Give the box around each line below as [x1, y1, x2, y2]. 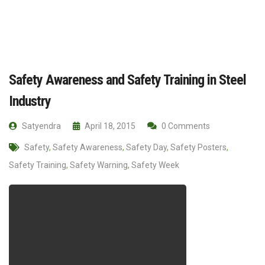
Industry [9, 92, 51, 109]
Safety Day [126, 142, 167, 152]
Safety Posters [170, 142, 227, 152]
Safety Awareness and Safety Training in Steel [9, 71, 246, 88]
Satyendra [20, 121, 61, 131]
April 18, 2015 [83, 121, 135, 131]
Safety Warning [70, 160, 128, 170]
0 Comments [160, 121, 210, 131]
